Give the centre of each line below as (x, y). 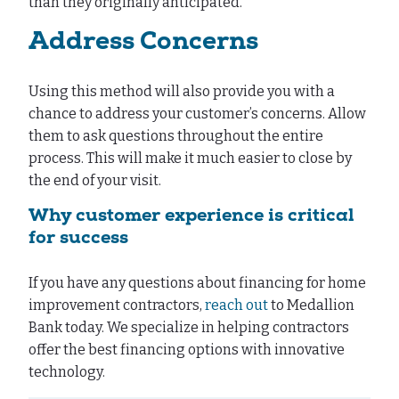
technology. (68, 372)
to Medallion (311, 305)
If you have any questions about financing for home (197, 283)
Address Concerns (143, 43)
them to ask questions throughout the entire (176, 136)
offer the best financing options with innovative (187, 350)
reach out (236, 305)
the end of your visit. (96, 181)
